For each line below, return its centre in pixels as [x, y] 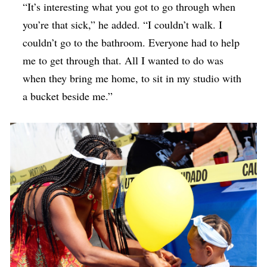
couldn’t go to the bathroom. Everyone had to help [131, 42]
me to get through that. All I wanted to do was [123, 60]
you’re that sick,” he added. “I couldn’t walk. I [123, 24]
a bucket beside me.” [68, 96]
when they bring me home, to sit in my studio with [132, 78]
